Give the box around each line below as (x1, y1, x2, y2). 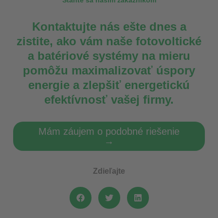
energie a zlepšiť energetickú (28, 78, 190, 92)
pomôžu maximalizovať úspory (23, 64, 195, 77)
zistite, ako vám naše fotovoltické (17, 35, 201, 48)
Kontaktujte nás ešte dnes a (32, 20, 186, 34)
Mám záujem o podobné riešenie (38, 126, 180, 137)
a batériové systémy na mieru (28, 49, 190, 63)
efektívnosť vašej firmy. (44, 93, 174, 107)
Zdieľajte (93, 167, 125, 176)
